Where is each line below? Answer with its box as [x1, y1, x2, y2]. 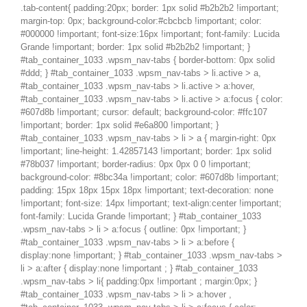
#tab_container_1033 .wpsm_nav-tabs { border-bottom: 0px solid [21, 55, 275, 66]
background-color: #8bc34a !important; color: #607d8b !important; [21, 172, 279, 183]
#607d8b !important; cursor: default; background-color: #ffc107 [21, 107, 267, 118]
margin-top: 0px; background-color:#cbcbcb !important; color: [21, 16, 262, 27]
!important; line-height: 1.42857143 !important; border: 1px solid [21, 146, 271, 157]
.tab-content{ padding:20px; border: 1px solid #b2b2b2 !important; [21, 3, 279, 14]
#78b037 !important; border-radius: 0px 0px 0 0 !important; [21, 159, 251, 170]
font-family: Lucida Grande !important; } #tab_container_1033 [21, 211, 261, 222]
